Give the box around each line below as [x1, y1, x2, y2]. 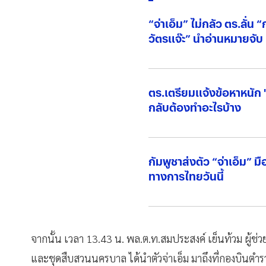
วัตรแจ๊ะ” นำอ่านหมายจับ [148, 30, 264, 46]
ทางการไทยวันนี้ [148, 168, 224, 183]
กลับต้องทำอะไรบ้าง [148, 99, 242, 115]
